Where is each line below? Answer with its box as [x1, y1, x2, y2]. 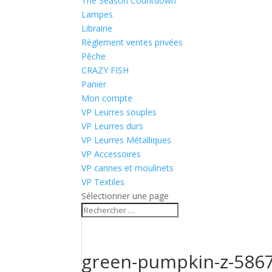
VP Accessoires [81, 148, 141, 160]
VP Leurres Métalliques [81, 134, 172, 146]
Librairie [81, 22, 113, 34]
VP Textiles [81, 176, 125, 188]
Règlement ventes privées [81, 36, 183, 48]
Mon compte [81, 92, 133, 104]
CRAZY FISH [81, 64, 129, 76]
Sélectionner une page [81, 190, 169, 202]
